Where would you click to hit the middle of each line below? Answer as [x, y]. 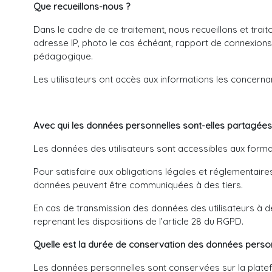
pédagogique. [63, 56]
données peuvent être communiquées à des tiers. [138, 185]
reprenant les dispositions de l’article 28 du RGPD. [138, 221]
